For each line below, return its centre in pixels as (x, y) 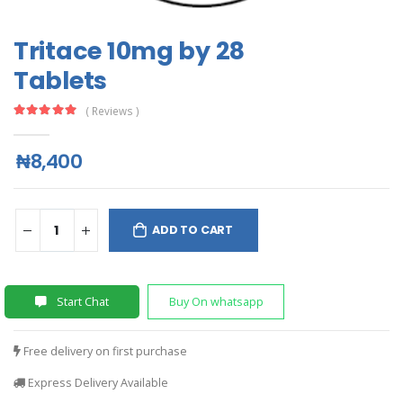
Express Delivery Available (96, 382)
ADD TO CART (193, 230)
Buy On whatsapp (216, 301)
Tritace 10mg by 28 (130, 51)
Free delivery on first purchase (104, 351)
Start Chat (81, 301)
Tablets (61, 81)
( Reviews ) (112, 110)
